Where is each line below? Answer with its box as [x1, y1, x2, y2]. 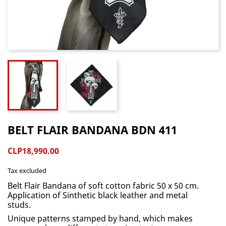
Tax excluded [8, 166, 46, 175]
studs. [8, 199, 31, 210]
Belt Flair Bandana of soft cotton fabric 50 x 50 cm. [8, 180, 199, 191]
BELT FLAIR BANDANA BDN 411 [8, 122, 177, 137]
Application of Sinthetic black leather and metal [8, 190, 188, 201]
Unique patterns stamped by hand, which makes [8, 213, 193, 224]
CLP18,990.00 [8, 145, 59, 156]
